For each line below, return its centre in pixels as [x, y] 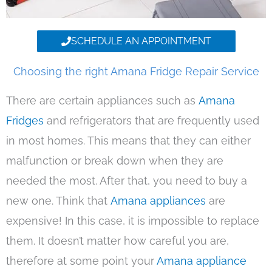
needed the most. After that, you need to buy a [127, 181]
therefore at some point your [81, 261]
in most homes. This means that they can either [128, 141]
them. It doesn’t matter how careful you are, [117, 241]
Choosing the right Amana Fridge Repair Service [136, 72]
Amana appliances [158, 201]
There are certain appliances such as [102, 101]
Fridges [26, 121]
